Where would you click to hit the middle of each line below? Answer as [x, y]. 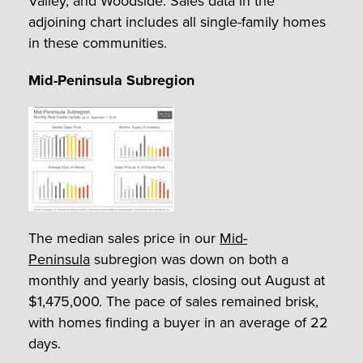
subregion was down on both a [189, 259]
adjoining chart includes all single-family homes [177, 21]
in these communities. [98, 43]
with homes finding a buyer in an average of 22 [178, 322]
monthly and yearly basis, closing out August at [177, 280]
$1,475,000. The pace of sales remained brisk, [173, 301]
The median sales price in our [124, 238]
